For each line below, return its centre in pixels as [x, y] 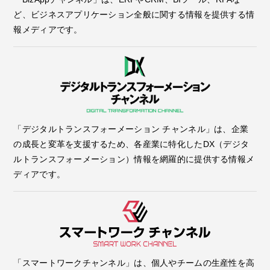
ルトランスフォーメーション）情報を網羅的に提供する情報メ [134, 159]
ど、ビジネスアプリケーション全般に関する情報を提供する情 [134, 15]
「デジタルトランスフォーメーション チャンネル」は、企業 [131, 129]
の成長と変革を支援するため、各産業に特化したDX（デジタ [131, 144]
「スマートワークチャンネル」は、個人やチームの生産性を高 [134, 263]
